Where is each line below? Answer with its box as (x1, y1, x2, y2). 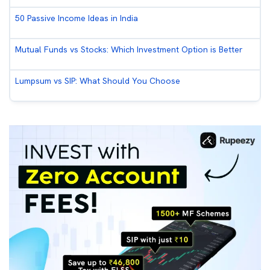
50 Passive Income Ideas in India (15, 13, 138, 24)
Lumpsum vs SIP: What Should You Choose (15, 75, 180, 86)
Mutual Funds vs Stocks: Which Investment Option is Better (15, 44, 243, 55)
